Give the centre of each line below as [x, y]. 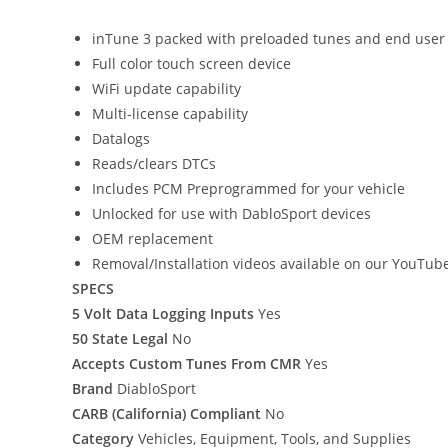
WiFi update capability [166, 88]
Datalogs [121, 138]
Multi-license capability [170, 113]
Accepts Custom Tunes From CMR [186, 363]
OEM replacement [152, 238]
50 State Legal [120, 338]
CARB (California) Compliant [166, 413]
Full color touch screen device [191, 63]
